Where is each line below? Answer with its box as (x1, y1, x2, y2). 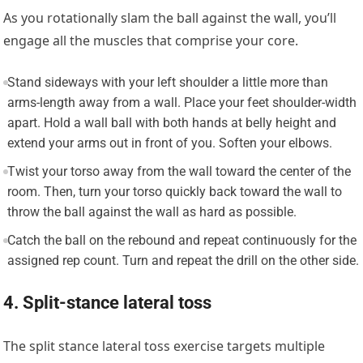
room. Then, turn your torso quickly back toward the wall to (6, 183, 342, 199)
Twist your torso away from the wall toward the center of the (6, 163, 351, 179)
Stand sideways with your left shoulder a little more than (6, 74, 328, 90)
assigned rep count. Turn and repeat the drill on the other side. (6, 252, 359, 268)
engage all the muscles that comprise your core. (3, 31, 299, 49)
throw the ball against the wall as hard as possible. (6, 203, 297, 220)
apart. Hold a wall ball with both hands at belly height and (6, 114, 336, 130)
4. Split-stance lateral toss (3, 292, 212, 313)
